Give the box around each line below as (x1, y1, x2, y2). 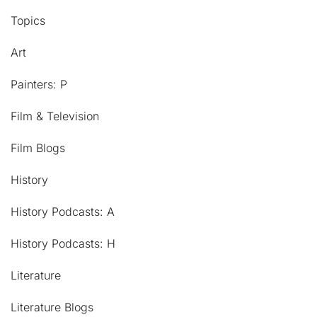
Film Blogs (11, 141, 65, 156)
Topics (11, 13, 45, 28)
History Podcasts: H (11, 236, 115, 251)
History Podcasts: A (11, 204, 115, 219)
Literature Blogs (11, 300, 93, 315)
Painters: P (11, 77, 67, 92)
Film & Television (11, 109, 99, 124)
